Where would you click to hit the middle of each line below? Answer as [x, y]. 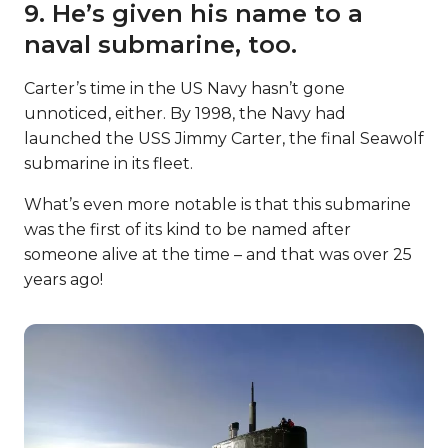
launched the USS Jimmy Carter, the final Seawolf [224, 138]
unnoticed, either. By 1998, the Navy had [185, 113]
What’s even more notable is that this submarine [217, 204]
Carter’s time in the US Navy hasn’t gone [184, 88]
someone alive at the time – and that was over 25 [218, 254]
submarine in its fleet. [108, 163]
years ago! [63, 279]
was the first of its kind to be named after [187, 229]
